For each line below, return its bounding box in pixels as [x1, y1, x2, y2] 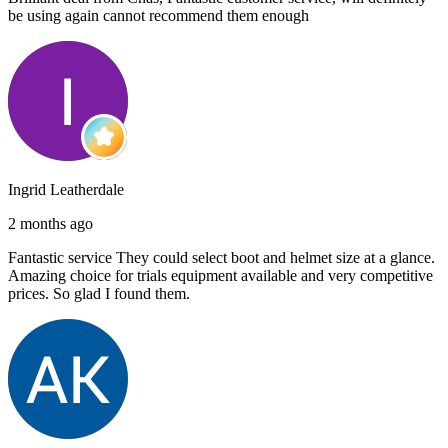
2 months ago [8, 214, 93, 232]
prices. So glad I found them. [8, 284, 190, 302]
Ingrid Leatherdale [8, 180, 124, 198]
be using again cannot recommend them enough [8, 6, 309, 24]
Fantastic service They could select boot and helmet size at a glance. [8, 248, 435, 266]
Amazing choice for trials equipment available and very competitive [8, 266, 433, 284]
